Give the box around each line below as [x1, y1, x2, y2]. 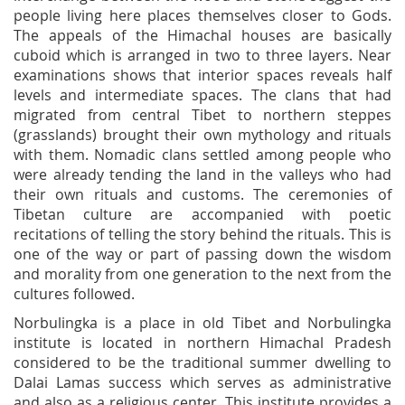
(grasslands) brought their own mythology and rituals [14, 125, 391, 145]
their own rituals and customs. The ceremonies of [14, 184, 391, 204]
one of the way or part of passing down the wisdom [14, 244, 391, 264]
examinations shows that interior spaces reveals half [14, 65, 391, 85]
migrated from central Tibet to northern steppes [14, 105, 391, 125]
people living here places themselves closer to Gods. [14, 5, 391, 25]
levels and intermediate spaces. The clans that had [14, 85, 391, 105]
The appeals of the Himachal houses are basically [14, 25, 391, 45]
